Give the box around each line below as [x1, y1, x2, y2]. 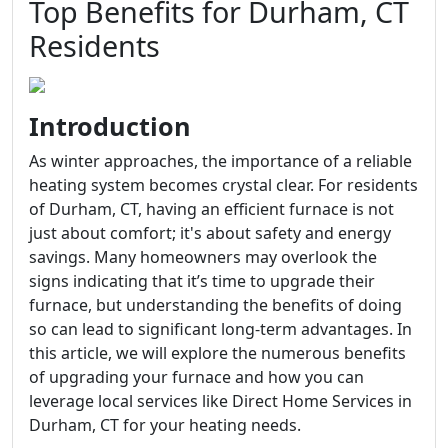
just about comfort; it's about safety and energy [29, 222, 391, 244]
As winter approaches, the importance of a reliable [29, 150, 412, 172]
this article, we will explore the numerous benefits [29, 342, 406, 364]
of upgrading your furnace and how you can [29, 366, 364, 388]
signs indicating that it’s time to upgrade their [29, 270, 375, 292]
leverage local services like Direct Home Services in [29, 390, 412, 412]
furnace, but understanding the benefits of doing [29, 294, 402, 316]
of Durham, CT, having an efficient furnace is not [29, 198, 394, 220]
